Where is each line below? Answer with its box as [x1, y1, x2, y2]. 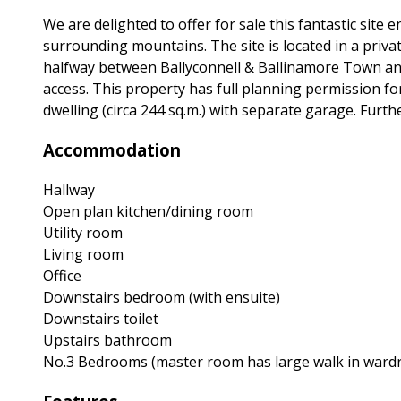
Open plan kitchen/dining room [43, 201, 253, 222]
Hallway [43, 180, 95, 200]
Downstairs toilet [43, 309, 158, 329]
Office [43, 266, 81, 286]
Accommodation [43, 138, 181, 161]
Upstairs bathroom [43, 330, 172, 351]
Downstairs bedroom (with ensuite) [43, 287, 280, 308]
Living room [43, 244, 124, 265]
